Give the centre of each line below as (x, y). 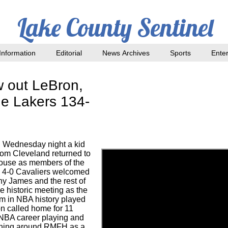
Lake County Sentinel (115, 27)
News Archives (126, 53)
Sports (180, 53)
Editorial (69, 53)
